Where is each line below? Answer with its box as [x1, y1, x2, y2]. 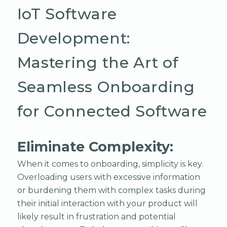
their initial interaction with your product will [17, 198, 198, 208]
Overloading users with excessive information [17, 172, 200, 182]
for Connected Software [17, 101, 207, 121]
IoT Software [17, 4, 117, 23]
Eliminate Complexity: [17, 138, 174, 155]
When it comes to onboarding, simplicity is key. [17, 159, 203, 169]
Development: [17, 28, 130, 48]
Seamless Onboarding [17, 77, 195, 96]
